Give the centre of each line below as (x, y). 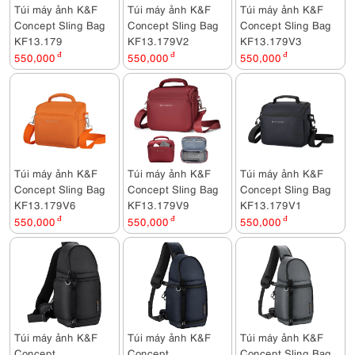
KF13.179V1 (271, 204)
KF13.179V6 (45, 204)
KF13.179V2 (158, 40)
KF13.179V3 (271, 40)
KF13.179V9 (158, 204)
